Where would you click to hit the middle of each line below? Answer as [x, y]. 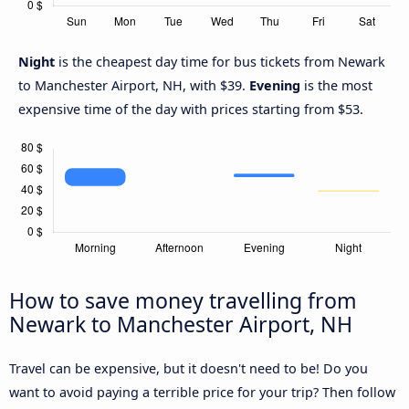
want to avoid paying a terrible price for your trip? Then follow [202, 392]
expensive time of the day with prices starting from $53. [191, 109]
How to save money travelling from [183, 300]
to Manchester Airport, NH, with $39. [134, 85]
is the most [336, 85]
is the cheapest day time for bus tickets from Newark [222, 61]
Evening [275, 85]
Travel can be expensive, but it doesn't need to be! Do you [189, 368]
